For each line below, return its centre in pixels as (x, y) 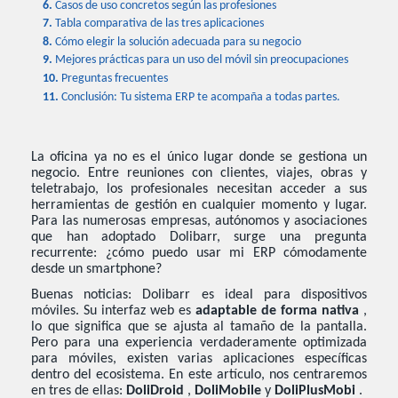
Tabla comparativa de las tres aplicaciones (160, 24)
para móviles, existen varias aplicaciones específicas (199, 359)
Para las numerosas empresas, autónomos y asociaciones (199, 221)
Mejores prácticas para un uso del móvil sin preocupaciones (202, 60)
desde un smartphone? (96, 269)
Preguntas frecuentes (115, 79)
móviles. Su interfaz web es (113, 311)
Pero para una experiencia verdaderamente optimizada (199, 343)
